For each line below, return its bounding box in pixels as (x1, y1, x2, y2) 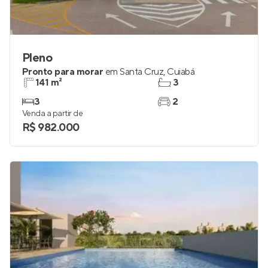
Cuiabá (167, 66, 195, 78)
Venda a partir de (22, 108, 83, 119)
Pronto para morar (22, 66, 103, 78)
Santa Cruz (120, 66, 164, 78)
